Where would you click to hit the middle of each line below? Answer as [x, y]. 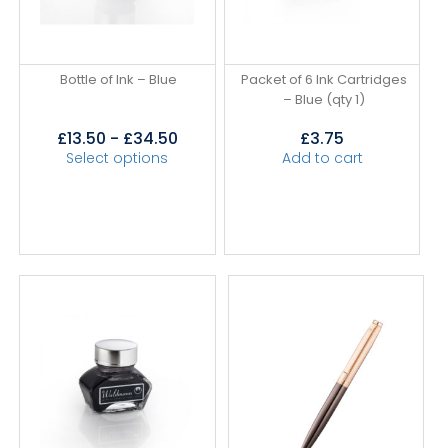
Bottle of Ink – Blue [119, 79]
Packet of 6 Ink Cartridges [323, 79]
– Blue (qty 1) [323, 99]
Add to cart [322, 157]
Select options [117, 157]
